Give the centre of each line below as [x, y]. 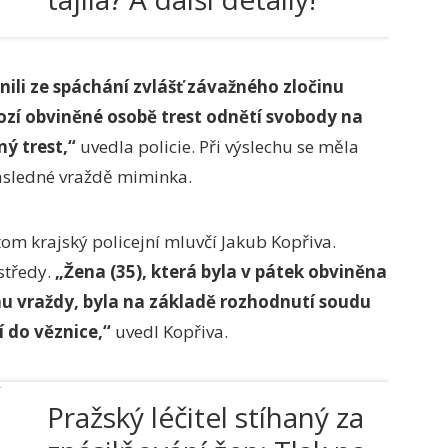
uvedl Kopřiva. [169, 331]
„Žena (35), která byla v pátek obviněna [219, 271]
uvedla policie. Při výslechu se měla [217, 146]
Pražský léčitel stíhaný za [205, 417]
